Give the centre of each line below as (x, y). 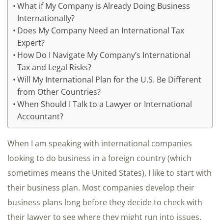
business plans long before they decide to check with (105, 203)
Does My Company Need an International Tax (101, 31)
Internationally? (46, 18)
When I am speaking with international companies (100, 144)
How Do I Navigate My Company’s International (104, 55)
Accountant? (41, 117)
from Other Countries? (59, 92)
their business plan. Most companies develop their (101, 188)
